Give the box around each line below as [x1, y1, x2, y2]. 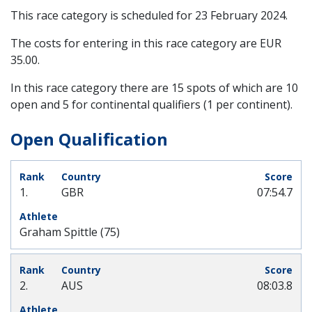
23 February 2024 [195, 8, 286, 23]
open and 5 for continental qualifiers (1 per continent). [10, 97, 292, 112]
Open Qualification [10, 127, 168, 150]
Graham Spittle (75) [19, 224, 120, 240]
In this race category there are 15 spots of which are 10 [10, 80, 298, 95]
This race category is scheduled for [10, 8, 195, 23]
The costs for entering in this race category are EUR [10, 36, 281, 51]
